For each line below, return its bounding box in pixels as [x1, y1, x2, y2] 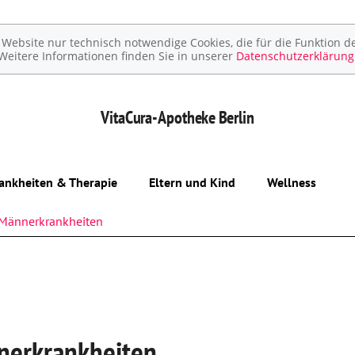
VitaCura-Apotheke [101, 105, 216, 128]
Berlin [216, 105, 254, 128]
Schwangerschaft [149, 251, 242, 267]
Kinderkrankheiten [149, 323, 249, 338]
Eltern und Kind [149, 174, 235, 190]
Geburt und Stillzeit [149, 287, 254, 303]
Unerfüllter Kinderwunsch [149, 216, 288, 231]
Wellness [267, 174, 316, 190]
